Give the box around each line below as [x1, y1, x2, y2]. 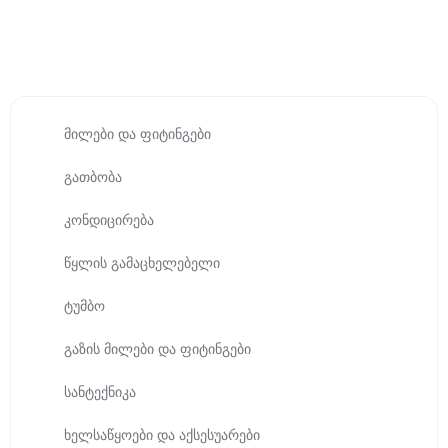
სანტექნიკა [64, 384, 136, 400]
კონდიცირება [64, 212, 154, 228]
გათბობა [64, 169, 122, 185]
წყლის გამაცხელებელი [64, 255, 220, 271]
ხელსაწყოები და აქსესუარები [64, 427, 260, 443]
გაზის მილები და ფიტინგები [64, 341, 251, 357]
